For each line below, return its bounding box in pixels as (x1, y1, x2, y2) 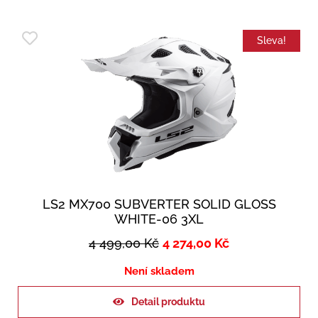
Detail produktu (131, 296, 205, 308)
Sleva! (257, 35, 286, 47)
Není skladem (124, 265, 194, 278)
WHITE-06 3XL (114, 212, 204, 227)
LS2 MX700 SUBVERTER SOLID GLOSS (42, 197, 276, 212)
